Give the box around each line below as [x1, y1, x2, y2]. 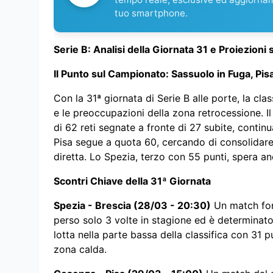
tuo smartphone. [115, 7, 188, 19]
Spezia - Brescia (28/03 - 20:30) [54, 199, 211, 212]
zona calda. [54, 243, 107, 256]
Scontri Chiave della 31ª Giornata [54, 175, 211, 188]
